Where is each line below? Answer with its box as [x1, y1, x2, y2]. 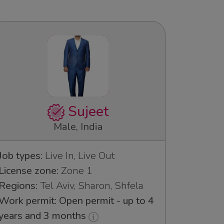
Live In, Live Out [42, 149, 115, 163]
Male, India [53, 120, 102, 134]
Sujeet [64, 102, 108, 121]
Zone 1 [58, 164, 92, 178]
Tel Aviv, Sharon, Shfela [37, 179, 143, 193]
